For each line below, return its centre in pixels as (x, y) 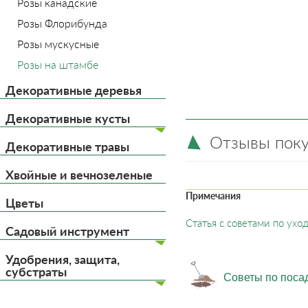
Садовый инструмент (67, 231)
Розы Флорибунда (62, 23)
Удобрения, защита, (63, 259)
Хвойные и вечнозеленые (79, 175)
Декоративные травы (67, 146)
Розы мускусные (58, 44)
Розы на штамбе (58, 64)
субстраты (36, 272)
